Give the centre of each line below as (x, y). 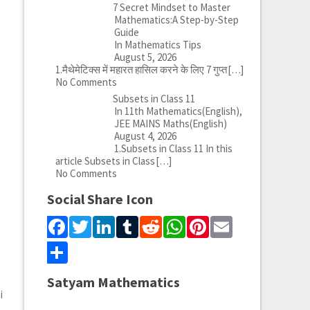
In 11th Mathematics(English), (178, 111)
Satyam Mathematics (113, 282)
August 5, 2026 (145, 57)
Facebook (112, 227)
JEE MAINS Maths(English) (170, 124)
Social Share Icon (100, 199)
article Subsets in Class (106, 161)
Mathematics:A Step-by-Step (176, 20)
